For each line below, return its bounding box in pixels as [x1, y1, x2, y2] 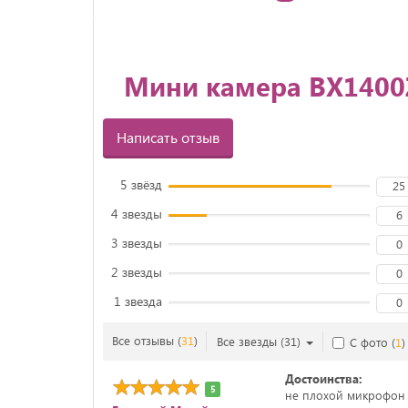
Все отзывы [112, 332, 178, 348]
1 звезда [114, 292, 162, 310]
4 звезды [111, 205, 162, 222]
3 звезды [111, 234, 162, 251]
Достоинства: [284, 371, 362, 386]
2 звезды [111, 263, 162, 280]
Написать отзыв [117, 127, 219, 147]
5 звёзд [120, 176, 162, 193]
